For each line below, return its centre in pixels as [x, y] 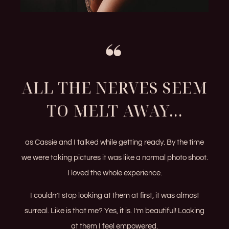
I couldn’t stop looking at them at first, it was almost [114, 196]
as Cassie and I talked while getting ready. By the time [114, 142]
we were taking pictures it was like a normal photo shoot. [114, 157]
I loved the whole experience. [114, 173]
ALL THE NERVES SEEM [114, 87]
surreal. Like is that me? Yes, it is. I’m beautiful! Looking [114, 211]
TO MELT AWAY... [114, 110]
